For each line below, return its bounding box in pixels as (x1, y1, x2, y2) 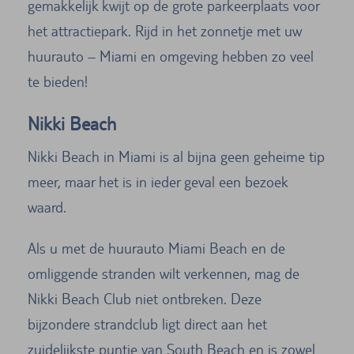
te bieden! (28, 72, 88, 90)
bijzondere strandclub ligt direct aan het (28, 314, 267, 333)
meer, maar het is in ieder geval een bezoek (28, 172, 288, 190)
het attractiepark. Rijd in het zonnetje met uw (28, 21, 302, 40)
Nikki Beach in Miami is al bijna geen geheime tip (28, 147, 325, 165)
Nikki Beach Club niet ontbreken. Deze (28, 289, 262, 307)
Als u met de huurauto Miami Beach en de (28, 239, 285, 257)
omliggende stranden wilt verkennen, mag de (28, 264, 299, 282)
